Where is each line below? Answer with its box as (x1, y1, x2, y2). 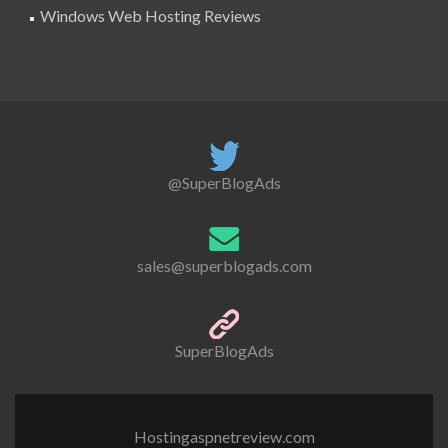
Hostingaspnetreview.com (133, 426, 315, 446)
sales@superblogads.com (136, 256, 312, 276)
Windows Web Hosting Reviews (40, 6, 261, 26)
